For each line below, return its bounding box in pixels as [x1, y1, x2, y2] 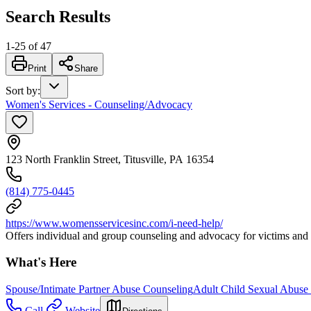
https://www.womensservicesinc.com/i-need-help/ [6, 217, 223, 229]
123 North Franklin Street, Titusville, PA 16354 [6, 153, 214, 165]
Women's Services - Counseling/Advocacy [6, 98, 192, 110]
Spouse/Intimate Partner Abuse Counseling [6, 283, 193, 296]
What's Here [6, 255, 76, 270]
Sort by [6, 84, 37, 96]
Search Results [6, 7, 110, 26]
